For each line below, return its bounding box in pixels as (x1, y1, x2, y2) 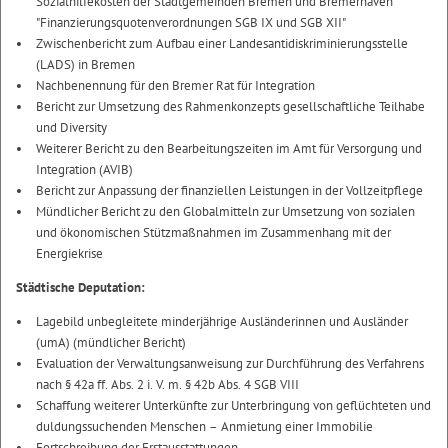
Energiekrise (36, 245, 103, 262)
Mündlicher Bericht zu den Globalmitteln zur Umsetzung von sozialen (36, 203, 415, 220)
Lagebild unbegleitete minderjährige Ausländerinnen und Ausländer (36, 313, 408, 330)
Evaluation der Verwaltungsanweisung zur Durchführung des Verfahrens (36, 355, 424, 372)
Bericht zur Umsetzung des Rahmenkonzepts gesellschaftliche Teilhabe (36, 98, 425, 115)
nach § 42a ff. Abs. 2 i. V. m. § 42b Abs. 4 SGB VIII (36, 376, 299, 393)
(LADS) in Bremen (36, 56, 135, 73)
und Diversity (36, 119, 107, 136)
